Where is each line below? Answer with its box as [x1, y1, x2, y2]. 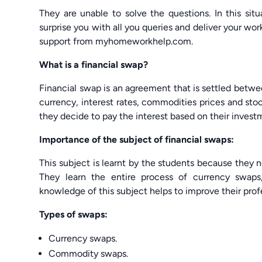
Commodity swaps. [49, 247, 129, 259]
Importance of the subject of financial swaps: [39, 133, 235, 145]
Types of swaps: [39, 208, 108, 220]
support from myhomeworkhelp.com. [39, 35, 194, 47]
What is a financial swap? [39, 58, 149, 70]
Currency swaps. [49, 232, 118, 244]
